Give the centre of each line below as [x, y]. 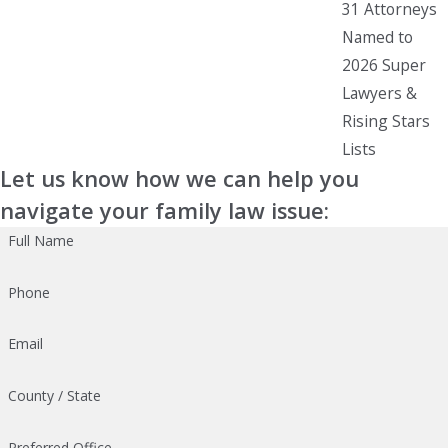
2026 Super [384, 64]
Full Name [40, 240]
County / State [54, 396]
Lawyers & [379, 92]
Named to [377, 36]
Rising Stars [386, 120]
